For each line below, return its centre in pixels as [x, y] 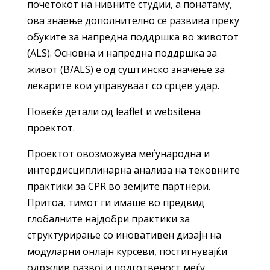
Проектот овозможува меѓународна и [118, 154]
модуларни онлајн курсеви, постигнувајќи [127, 252]
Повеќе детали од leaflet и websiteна [114, 112]
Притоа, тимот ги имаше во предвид [115, 203]
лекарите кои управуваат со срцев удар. [123, 86]
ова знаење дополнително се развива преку [133, 21]
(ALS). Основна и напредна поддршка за [122, 53]
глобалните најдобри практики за [108, 219]
